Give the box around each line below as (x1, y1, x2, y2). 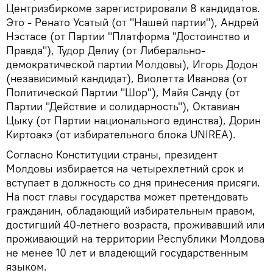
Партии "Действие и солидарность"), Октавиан (6, 99, 239, 113)
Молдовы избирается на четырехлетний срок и (6, 161, 244, 175)
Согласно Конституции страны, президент (6, 147, 218, 161)
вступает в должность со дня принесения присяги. (6, 175, 260, 190)
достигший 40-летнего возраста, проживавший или (6, 218, 264, 232)
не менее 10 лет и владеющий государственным (6, 246, 248, 260)
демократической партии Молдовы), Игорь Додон (6, 57, 258, 71)
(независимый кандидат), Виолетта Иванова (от (6, 71, 247, 85)
